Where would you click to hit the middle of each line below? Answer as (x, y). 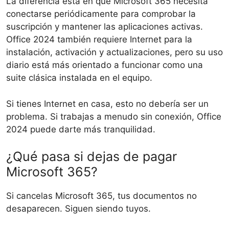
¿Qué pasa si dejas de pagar (91, 157)
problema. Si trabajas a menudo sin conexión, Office (114, 116)
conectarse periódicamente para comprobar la (101, 14)
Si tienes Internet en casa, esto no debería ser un (107, 104)
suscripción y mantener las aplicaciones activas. (105, 27)
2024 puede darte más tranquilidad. (81, 129)
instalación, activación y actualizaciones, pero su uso (114, 52)
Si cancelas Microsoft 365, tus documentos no (101, 196)
